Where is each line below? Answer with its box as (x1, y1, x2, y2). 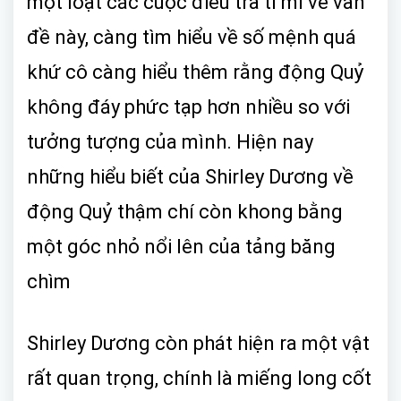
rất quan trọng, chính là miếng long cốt (27, 366, 371, 389)
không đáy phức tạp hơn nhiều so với (27, 95, 350, 118)
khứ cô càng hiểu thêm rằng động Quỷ (27, 60, 364, 83)
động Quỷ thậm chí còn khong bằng (27, 200, 343, 223)
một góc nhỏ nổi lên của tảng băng (27, 235, 336, 258)
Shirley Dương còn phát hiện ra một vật (27, 331, 370, 354)
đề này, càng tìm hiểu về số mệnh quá (27, 25, 356, 48)
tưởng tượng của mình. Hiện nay (27, 130, 313, 153)
